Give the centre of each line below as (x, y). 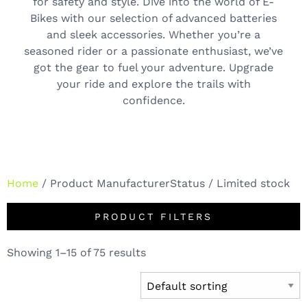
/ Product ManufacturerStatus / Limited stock (164, 183)
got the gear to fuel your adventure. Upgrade (153, 67)
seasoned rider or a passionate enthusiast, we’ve (153, 51)
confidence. (153, 100)
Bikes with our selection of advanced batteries (153, 18)
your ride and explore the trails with (153, 84)
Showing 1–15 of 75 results (76, 253)
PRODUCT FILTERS (153, 217)
